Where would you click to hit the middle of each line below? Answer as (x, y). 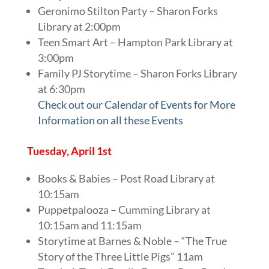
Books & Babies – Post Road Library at (126, 178)
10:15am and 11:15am (89, 225)
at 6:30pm (61, 89)
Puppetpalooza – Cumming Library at (124, 209)
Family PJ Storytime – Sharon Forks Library (137, 73)
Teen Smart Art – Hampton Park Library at (135, 42)
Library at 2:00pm (79, 26)
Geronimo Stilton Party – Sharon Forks (128, 11)
